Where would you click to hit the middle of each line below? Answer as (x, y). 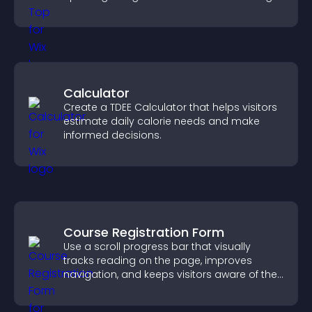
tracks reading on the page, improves (158, 260)
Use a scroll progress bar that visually (157, 247)
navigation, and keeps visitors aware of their (173, 274)
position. (85, 288)
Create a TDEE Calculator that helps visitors (170, 107)
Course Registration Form (144, 232)
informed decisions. (112, 135)
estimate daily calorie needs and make (162, 121)
